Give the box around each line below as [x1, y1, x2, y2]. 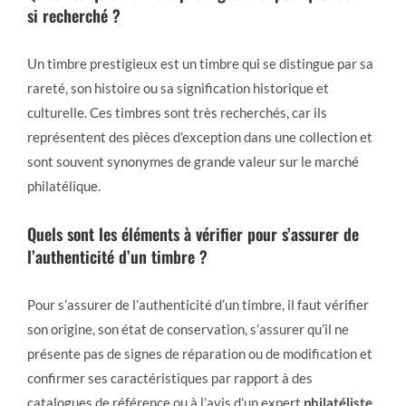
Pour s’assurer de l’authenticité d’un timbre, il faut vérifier [27, 296, 369, 313]
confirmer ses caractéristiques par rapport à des [27, 370, 313, 386]
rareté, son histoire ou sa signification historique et [27, 80, 329, 96]
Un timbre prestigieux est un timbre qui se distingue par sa [27, 55, 373, 72]
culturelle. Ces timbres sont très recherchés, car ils [27, 104, 327, 121]
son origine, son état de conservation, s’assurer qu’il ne [27, 321, 349, 337]
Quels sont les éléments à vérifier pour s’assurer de [27, 222, 359, 246]
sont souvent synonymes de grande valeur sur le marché [27, 153, 359, 169]
